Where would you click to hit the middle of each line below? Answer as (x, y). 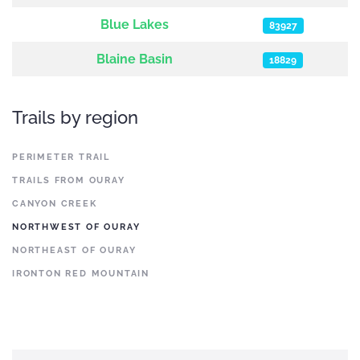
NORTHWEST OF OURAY (76, 227)
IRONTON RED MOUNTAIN (81, 274)
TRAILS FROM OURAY (69, 180)
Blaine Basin (134, 59)
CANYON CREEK (55, 204)
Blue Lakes (134, 25)
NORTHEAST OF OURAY (74, 250)
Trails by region (75, 117)
